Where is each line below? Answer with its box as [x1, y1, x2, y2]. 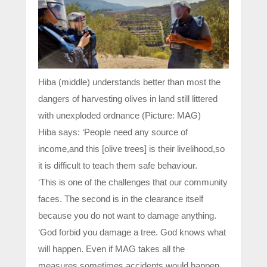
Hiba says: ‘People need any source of [38, 126, 188, 137]
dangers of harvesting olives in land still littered [38, 93, 218, 104]
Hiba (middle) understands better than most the [38, 76, 221, 87]
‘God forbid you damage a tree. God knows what [38, 226, 226, 237]
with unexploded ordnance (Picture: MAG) [38, 110, 201, 120]
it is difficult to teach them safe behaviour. [38, 160, 197, 170]
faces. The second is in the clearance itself [38, 193, 203, 204]
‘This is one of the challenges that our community [38, 176, 228, 187]
